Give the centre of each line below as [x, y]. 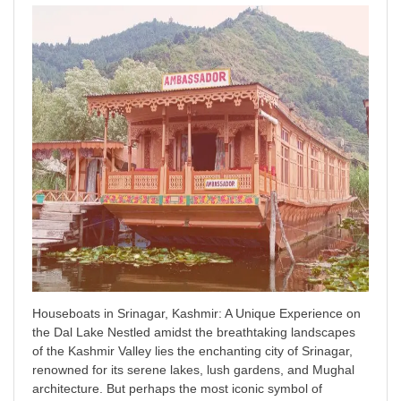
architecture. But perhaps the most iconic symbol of [177, 388]
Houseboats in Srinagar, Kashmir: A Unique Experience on [196, 313]
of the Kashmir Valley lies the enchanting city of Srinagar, [192, 350]
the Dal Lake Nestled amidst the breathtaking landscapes [194, 332]
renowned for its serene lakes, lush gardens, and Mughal [193, 369]
